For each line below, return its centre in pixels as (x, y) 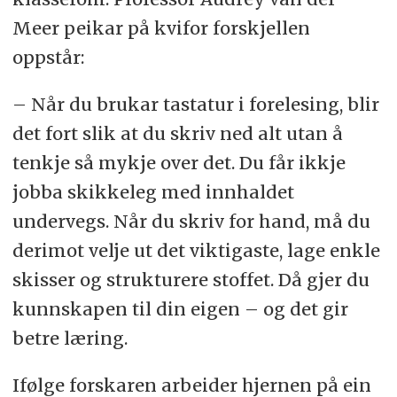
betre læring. (70, 338)
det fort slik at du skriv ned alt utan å (177, 133)
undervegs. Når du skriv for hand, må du (191, 221)
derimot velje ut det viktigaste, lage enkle (196, 250)
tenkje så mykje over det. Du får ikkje (179, 162)
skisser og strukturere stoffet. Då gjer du (191, 279)
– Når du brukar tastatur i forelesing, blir (195, 104)
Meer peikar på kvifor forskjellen (161, 27)
